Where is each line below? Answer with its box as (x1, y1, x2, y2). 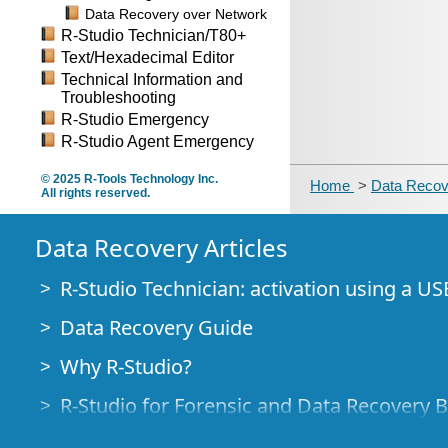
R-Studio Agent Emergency (61, 133, 254, 150)
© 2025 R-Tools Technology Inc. (41, 172, 218, 186)
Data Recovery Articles (35, 231, 288, 264)
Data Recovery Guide (60, 314, 253, 341)
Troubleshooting (61, 89, 176, 106)
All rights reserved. (41, 186, 150, 200)
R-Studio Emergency (61, 111, 209, 128)
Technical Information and (61, 71, 243, 88)
